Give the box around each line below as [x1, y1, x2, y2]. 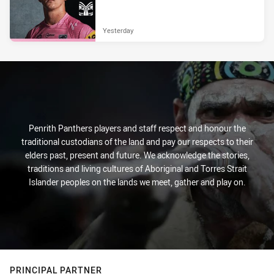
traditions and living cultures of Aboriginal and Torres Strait [27, 163, 247, 174]
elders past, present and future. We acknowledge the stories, [24, 149, 250, 161]
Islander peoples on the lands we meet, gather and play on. [28, 176, 246, 188]
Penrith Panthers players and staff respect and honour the [28, 122, 246, 134]
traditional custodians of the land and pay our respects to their [21, 136, 253, 147]
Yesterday [103, 25, 133, 35]
